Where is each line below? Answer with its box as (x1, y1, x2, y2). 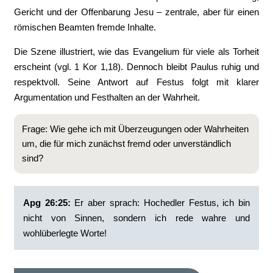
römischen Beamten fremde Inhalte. (13, 22, 156, 32)
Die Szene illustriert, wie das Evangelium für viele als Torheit (13, 46, 260, 57)
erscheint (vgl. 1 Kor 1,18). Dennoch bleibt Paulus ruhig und (13, 62, 260, 72)
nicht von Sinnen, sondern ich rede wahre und (23, 213, 250, 223)
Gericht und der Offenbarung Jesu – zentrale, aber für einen (13, 7, 260, 17)
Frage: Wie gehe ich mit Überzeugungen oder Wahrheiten (21, 124, 249, 134)
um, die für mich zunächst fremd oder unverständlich (21, 138, 231, 149)
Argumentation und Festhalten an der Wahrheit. (13, 92, 200, 102)
